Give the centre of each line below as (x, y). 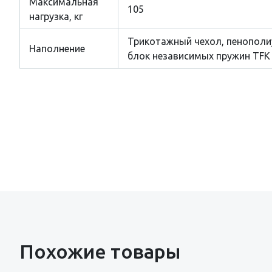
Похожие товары (100, 251)
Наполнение (57, 49)
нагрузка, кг (56, 16)
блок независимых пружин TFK (199, 56)
